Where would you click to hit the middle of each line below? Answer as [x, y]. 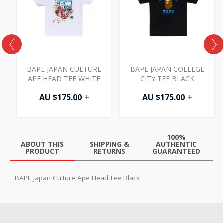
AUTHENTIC [176, 144]
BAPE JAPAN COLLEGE [167, 69]
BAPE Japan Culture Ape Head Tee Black [77, 177]
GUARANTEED [176, 151]
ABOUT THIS [43, 144]
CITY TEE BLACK [167, 78]
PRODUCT [43, 151]
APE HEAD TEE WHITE [64, 78]
